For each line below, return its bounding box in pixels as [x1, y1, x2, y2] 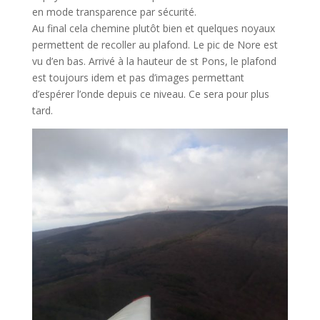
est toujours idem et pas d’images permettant [31, 71, 244, 85]
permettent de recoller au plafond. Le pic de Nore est [31, 38, 278, 52]
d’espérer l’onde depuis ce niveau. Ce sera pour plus [31, 87, 269, 101]
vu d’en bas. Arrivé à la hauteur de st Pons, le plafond [31, 54, 276, 69]
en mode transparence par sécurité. [31, 5, 196, 19]
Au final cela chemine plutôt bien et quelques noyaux [31, 21, 275, 36]
